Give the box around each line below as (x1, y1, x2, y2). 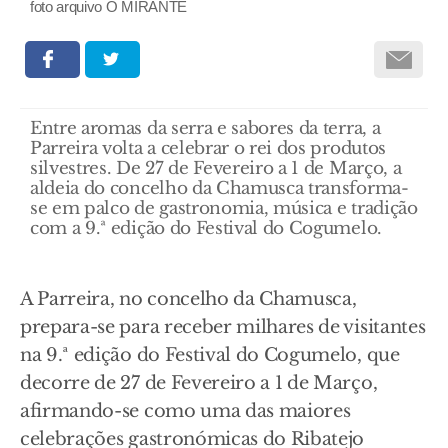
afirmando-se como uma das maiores (20, 400, 351, 423)
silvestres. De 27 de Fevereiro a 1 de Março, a (30, 158, 402, 180)
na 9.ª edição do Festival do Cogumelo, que (20, 344, 400, 367)
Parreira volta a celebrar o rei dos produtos (30, 138, 386, 160)
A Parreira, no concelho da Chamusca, (20, 288, 357, 311)
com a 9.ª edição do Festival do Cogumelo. (30, 218, 382, 240)
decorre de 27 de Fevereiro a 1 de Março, (20, 372, 378, 395)
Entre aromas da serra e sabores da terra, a (30, 118, 381, 140)
